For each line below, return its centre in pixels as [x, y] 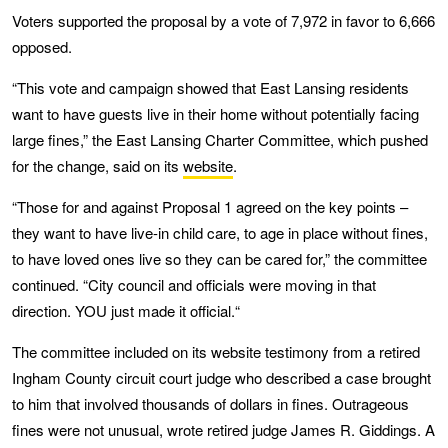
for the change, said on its [97, 165]
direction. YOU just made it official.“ [126, 310]
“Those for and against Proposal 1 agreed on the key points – [210, 206]
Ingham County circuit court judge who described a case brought [221, 377]
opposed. [42, 46]
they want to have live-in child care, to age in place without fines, [220, 232]
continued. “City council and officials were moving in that [194, 284]
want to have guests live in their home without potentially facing [215, 113]
